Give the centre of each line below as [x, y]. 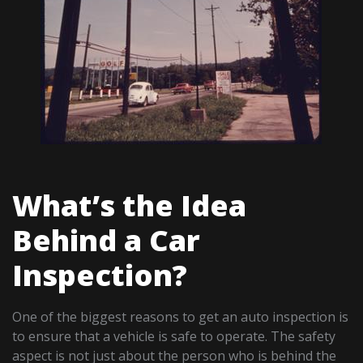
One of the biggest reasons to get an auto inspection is [181, 317]
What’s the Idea [130, 206]
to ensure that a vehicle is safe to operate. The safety [174, 337]
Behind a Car [107, 241]
